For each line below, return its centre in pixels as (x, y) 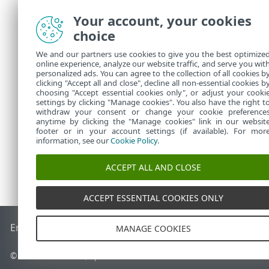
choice (94, 35)
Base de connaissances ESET (123, 228)
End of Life (35, 228)
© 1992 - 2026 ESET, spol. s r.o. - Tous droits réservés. (115, 256)
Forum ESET (214, 228)
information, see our (73, 141)
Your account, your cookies (162, 20)
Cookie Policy (134, 141)
